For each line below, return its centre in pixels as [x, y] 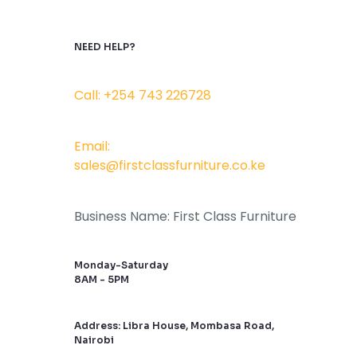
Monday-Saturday [121, 265]
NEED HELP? [105, 47]
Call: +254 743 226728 [143, 95]
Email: [92, 146]
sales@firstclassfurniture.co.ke [170, 165]
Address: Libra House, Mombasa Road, [174, 326]
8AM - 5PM [102, 279]
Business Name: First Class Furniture [185, 216]
